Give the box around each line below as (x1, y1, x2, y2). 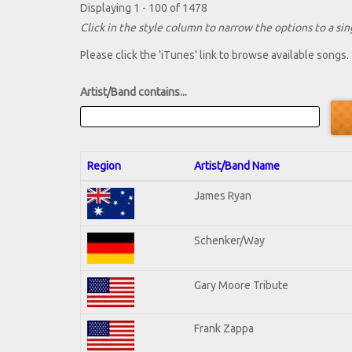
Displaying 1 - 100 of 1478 (80, 2, 207, 15)
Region (87, 159, 121, 172)
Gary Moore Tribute (194, 278, 288, 291)
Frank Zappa (194, 321, 254, 335)
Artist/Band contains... (80, 86, 187, 99)
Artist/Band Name (194, 159, 280, 172)
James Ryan (194, 189, 251, 202)
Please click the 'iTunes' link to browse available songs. (80, 49, 349, 62)
